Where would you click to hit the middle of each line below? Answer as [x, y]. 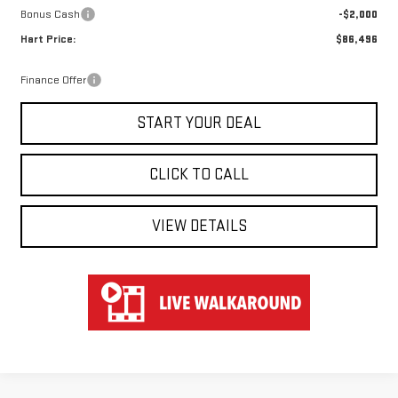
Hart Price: [48, 40]
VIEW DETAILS [199, 227]
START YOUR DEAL [199, 123]
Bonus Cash [51, 15]
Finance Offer [54, 80]
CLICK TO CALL [199, 175]
